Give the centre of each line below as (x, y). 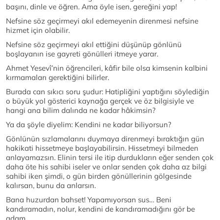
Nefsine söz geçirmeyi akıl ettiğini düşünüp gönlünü (94, 45)
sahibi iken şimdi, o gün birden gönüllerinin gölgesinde (99, 176)
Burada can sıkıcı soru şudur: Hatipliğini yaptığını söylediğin (108, 92)
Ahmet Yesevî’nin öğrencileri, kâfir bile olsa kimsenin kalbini (107, 68)
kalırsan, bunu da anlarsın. (51, 186)
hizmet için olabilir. (38, 30)
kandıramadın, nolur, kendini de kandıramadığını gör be (100, 209)
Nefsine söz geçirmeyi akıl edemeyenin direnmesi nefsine (102, 21)
